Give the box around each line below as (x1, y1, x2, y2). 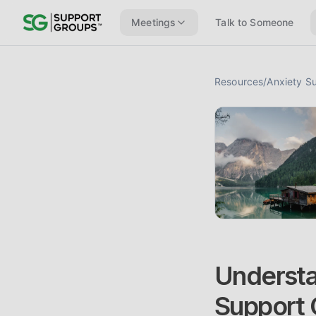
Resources (214, 75, 264, 87)
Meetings (131, 16, 176, 28)
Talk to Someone (215, 16, 294, 28)
